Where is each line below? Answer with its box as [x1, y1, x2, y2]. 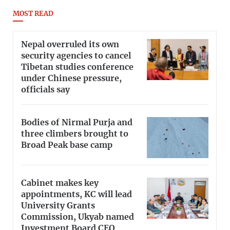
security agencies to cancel [21, 51, 131, 60]
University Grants [21, 201, 95, 210]
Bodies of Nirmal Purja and [21, 119, 132, 127]
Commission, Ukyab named [21, 213, 134, 221]
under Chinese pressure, [21, 74, 122, 83]
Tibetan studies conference [21, 63, 133, 71]
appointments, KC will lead [21, 190, 132, 199]
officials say [21, 85, 70, 94]
